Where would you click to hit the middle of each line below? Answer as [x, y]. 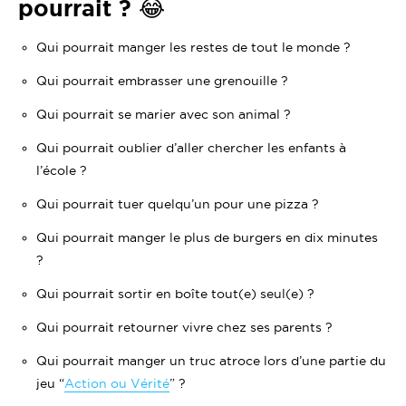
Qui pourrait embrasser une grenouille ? [162, 81]
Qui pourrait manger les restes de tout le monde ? [193, 47]
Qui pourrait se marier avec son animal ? [164, 114]
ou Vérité [138, 383]
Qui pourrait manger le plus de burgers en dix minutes [207, 237]
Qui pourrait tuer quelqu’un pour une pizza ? [178, 204]
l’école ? [62, 170]
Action [86, 383]
